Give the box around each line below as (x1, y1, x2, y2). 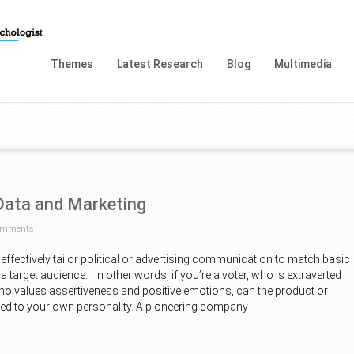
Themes (51, 58, 93, 70)
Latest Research (117, 58, 203, 70)
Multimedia (274, 58, 332, 70)
